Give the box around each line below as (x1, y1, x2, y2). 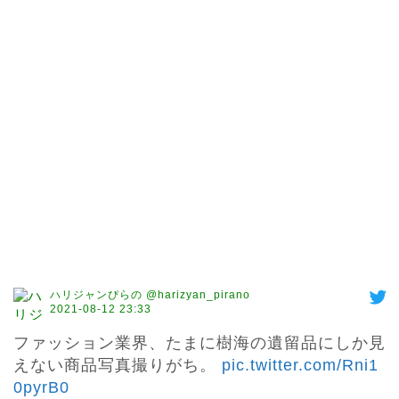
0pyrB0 (13, 379, 69, 397)
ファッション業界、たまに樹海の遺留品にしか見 (13, 334, 386, 353)
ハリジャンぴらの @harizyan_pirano (50, 289, 250, 302)
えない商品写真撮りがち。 (13, 356, 222, 375)
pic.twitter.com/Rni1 (222, 356, 379, 375)
